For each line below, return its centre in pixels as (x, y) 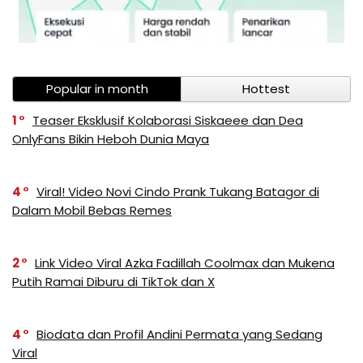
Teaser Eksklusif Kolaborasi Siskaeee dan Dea (168, 121)
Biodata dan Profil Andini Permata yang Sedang (179, 335)
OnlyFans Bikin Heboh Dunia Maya (111, 139)
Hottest (266, 89)
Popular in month (97, 89)
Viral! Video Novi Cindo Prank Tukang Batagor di (178, 192)
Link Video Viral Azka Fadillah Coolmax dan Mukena (185, 263)
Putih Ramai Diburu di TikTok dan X (113, 282)
